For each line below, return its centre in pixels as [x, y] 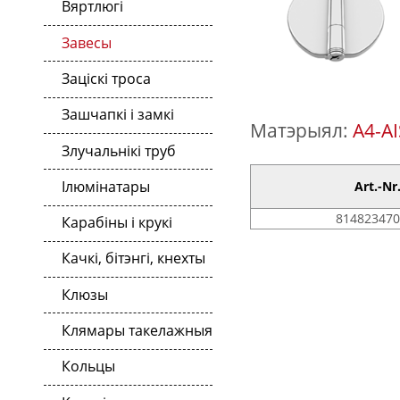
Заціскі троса [106, 78]
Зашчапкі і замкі [118, 115]
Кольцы [88, 367]
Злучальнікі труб [119, 150]
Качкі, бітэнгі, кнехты [133, 258]
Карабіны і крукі [117, 223]
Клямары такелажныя [137, 331]
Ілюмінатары [106, 186]
